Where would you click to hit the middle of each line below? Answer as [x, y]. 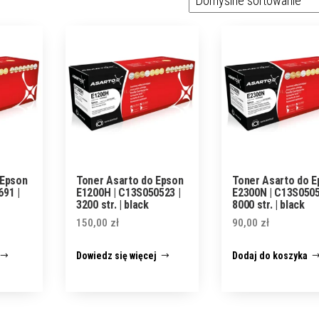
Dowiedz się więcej [117, 256]
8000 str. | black [268, 205]
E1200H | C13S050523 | [129, 193]
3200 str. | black [113, 205]
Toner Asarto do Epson [130, 181]
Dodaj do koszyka [270, 256]
